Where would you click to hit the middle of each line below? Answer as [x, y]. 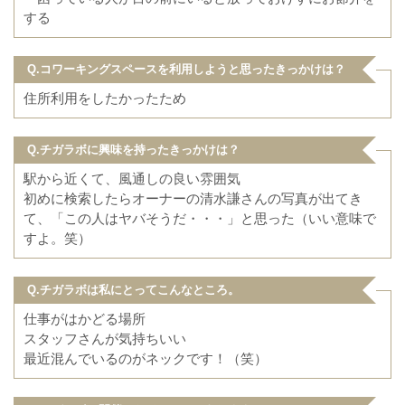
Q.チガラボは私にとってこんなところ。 [133, 290]
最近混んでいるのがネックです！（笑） [146, 358]
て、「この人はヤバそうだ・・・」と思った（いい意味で [200, 218]
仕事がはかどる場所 [85, 319]
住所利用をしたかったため [105, 98]
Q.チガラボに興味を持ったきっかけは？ [133, 150]
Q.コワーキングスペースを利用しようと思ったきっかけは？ [186, 69]
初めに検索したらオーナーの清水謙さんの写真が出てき [193, 198]
